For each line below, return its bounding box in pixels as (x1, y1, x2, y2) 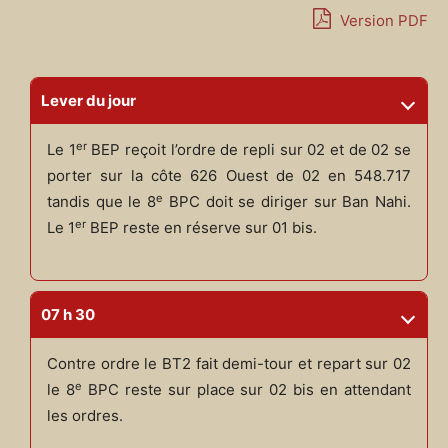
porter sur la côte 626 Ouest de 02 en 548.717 (46, 166, 412, 186)
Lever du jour (41, 91, 136, 111)
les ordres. (46, 406, 123, 426)
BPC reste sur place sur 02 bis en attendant (81, 380, 412, 400)
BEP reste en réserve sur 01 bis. (85, 218, 317, 238)
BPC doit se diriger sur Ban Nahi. (163, 192, 412, 212)
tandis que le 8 (46, 192, 157, 212)
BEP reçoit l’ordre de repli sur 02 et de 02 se (86, 140, 412, 160)
